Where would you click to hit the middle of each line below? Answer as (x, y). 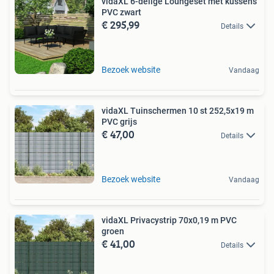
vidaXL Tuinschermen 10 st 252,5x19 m (178, 110)
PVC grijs (119, 121)
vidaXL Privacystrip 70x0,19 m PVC (169, 220)
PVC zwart (121, 12)
